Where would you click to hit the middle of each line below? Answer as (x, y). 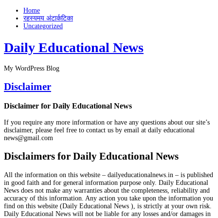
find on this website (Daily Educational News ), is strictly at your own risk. (108, 206)
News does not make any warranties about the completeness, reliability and (107, 190)
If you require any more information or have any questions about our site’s (107, 122)
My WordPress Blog (32, 68)
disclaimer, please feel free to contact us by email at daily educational (99, 130)
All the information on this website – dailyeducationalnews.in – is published (109, 175)
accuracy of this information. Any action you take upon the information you (109, 198)
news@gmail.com (28, 138)
